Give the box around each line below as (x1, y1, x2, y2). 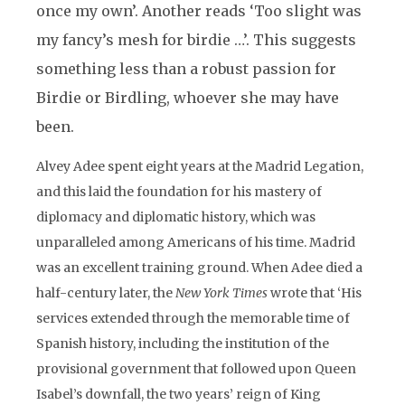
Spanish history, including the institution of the (36, 335, 329, 352)
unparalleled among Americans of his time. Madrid (36, 234, 355, 250)
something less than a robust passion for (36, 60, 336, 78)
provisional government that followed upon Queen (36, 361, 356, 377)
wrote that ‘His (268, 285, 362, 301)
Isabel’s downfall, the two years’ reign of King (36, 386, 321, 402)
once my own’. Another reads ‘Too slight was (36, 2, 362, 20)
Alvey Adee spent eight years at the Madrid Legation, (36, 158, 363, 174)
